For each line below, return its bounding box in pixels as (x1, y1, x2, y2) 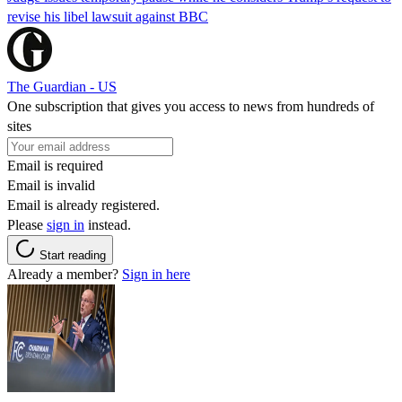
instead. (84, 216, 131, 232)
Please (7, 216, 47, 232)
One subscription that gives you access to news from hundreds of (7, 98, 374, 114)
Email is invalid (7, 177, 95, 193)
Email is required (7, 157, 103, 173)
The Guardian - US (7, 78, 117, 94)
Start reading (39, 248, 106, 262)
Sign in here (122, 266, 190, 282)
